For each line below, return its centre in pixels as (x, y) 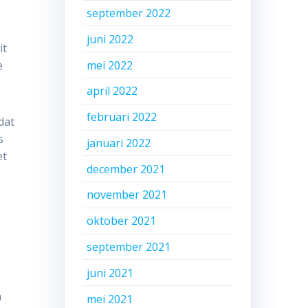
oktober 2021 (122, 221)
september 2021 (129, 247)
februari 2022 (122, 117)
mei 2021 (110, 299)
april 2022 (112, 91)
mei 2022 (110, 65)
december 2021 (126, 169)
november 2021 (127, 195)
